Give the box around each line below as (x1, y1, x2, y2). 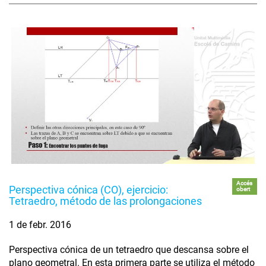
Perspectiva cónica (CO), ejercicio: (9, 183, 168, 197)
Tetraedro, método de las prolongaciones (9, 195, 202, 208)
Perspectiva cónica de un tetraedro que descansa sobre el (9, 244, 249, 256)
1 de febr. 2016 (9, 219, 71, 231)
